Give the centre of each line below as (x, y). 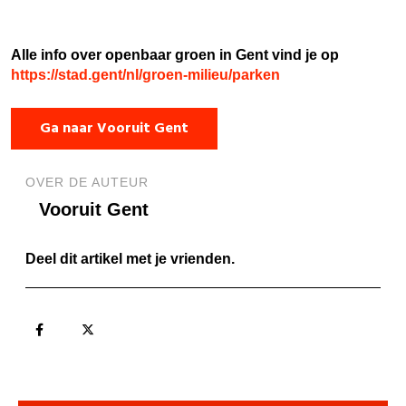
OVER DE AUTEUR (87, 182)
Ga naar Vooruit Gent (114, 128)
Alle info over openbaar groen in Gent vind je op (175, 54)
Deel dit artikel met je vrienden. (130, 258)
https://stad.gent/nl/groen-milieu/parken (145, 74)
